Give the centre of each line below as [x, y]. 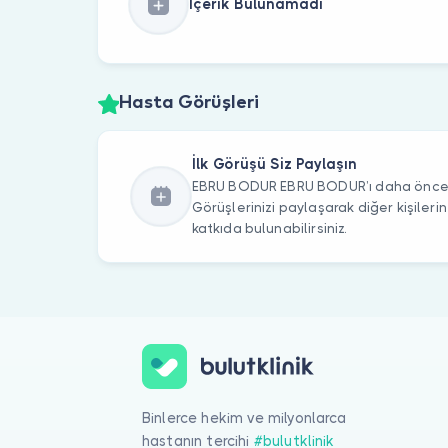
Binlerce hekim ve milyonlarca [244, 417]
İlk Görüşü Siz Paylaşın [274, 164]
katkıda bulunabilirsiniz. [269, 229]
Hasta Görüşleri [188, 103]
